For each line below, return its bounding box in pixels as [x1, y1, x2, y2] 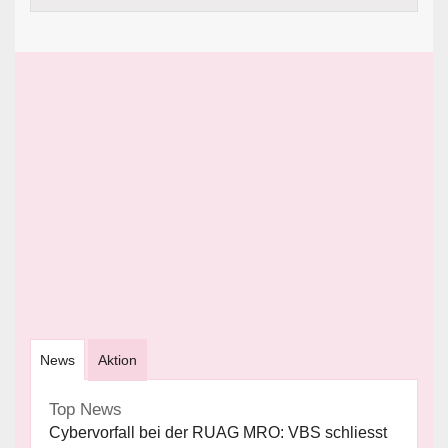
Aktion [98, 351, 137, 368]
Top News [49, 399, 122, 419]
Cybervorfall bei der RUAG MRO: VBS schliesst [49, 423, 387, 441]
